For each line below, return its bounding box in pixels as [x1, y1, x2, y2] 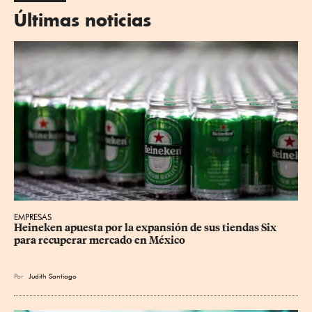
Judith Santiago [29, 272, 77, 281]
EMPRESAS [14, 212, 52, 223]
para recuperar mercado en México [14, 234, 185, 247]
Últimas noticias [14, 8, 151, 31]
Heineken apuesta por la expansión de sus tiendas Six [14, 221, 279, 235]
